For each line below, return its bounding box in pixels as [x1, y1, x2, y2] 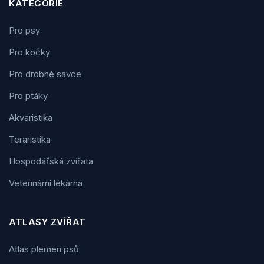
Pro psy [9, 24, 40, 36]
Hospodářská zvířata [9, 155, 93, 167]
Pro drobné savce [9, 68, 81, 80]
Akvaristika [9, 111, 52, 123]
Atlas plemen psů [9, 243, 79, 255]
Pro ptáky [9, 90, 48, 101]
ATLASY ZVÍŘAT [9, 216, 86, 227]
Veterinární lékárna [9, 177, 82, 189]
